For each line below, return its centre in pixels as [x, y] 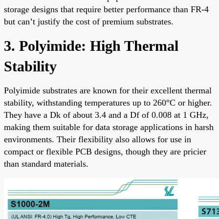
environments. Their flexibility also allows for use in [98, 139]
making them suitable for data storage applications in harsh [109, 127]
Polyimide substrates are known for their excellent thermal [108, 90]
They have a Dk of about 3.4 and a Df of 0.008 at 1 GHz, [106, 115]
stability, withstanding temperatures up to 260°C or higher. [108, 102]
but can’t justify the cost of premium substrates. [89, 21]
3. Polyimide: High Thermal [91, 45]
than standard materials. [46, 164]
